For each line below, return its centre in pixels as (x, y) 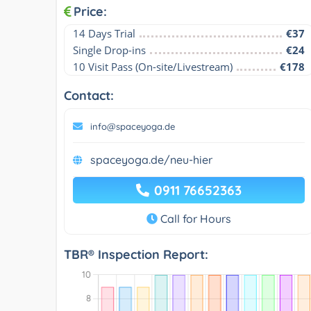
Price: (90, 11)
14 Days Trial (104, 33)
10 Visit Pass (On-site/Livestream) (153, 66)
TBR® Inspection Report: (136, 254)
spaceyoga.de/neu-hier (151, 159)
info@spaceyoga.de (133, 126)
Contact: (89, 95)
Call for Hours (194, 218)
